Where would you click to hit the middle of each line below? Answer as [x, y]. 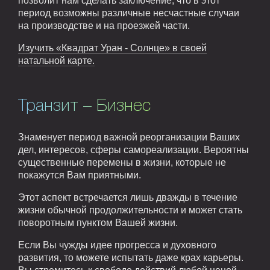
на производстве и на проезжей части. [104, 26]
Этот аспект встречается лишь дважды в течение [128, 197]
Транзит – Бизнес [84, 107]
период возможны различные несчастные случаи [129, 13]
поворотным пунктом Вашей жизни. [98, 222]
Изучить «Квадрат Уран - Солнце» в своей [112, 48]
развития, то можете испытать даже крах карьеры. [131, 257]
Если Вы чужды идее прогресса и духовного [117, 245]
